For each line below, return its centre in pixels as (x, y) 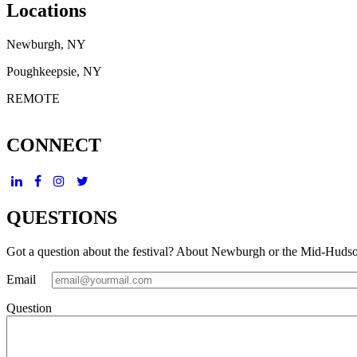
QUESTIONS (62, 217)
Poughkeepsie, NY (54, 71)
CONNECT (54, 145)
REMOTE (33, 98)
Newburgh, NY (46, 44)
